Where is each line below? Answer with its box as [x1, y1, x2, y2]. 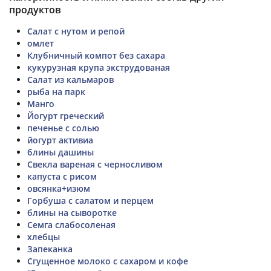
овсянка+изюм [27, 182, 90, 194]
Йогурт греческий [27, 109, 104, 122]
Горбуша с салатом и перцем [27, 194, 154, 206]
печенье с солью [27, 122, 99, 134]
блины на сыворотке [27, 206, 117, 218]
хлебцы [27, 230, 60, 243]
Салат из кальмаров [27, 73, 114, 85]
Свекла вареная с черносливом [27, 158, 163, 170]
